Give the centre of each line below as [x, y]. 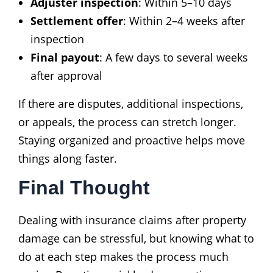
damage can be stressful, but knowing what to [136, 238]
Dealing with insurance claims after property [132, 220]
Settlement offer [77, 20]
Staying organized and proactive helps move [132, 140]
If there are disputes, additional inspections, [131, 103]
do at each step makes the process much [123, 256]
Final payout [65, 57]
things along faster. [68, 158]
